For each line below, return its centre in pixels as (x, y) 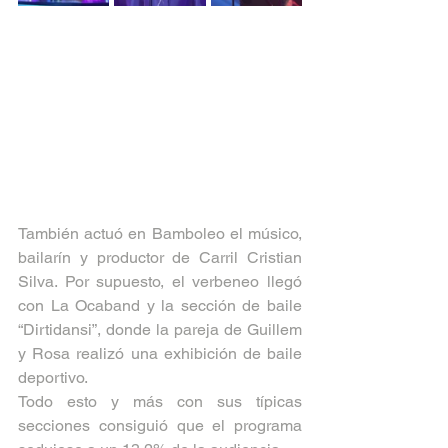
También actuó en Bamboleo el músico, (160, 233)
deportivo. (53, 377)
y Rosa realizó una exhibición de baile (160, 353)
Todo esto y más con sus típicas (160, 401)
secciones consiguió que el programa (160, 425)
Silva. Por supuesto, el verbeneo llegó (160, 281)
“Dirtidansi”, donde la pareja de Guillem (160, 329)
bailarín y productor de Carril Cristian (160, 257)
